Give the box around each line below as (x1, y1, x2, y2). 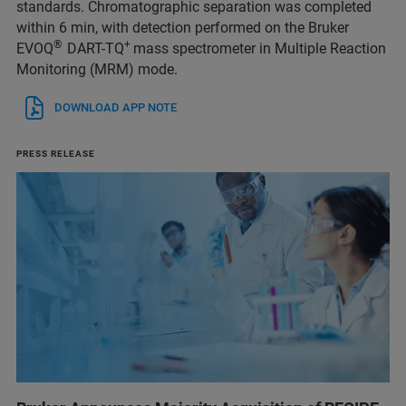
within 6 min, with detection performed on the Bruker (16, 19, 349, 37)
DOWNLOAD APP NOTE (54, 101, 177, 115)
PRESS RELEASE (16, 149, 95, 159)
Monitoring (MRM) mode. (16, 61, 178, 79)
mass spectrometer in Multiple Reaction (133, 40, 386, 58)
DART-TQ (67, 40, 124, 58)
